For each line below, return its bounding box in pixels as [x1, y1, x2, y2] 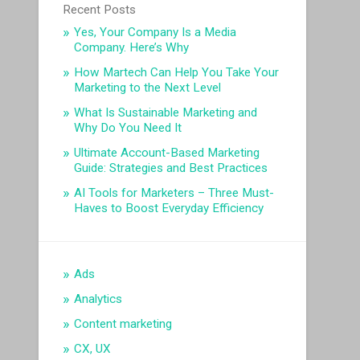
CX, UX [74, 342, 112, 357]
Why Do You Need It [74, 121, 182, 136]
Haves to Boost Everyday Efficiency [74, 201, 264, 216]
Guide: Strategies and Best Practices [74, 161, 268, 176]
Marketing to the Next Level [74, 80, 222, 96]
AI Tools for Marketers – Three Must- [74, 186, 275, 201]
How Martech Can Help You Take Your [74, 65, 280, 80]
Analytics [74, 292, 123, 307]
